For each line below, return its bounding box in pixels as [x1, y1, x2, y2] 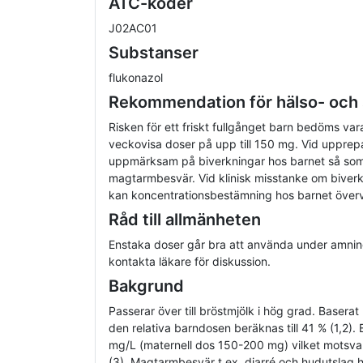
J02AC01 [109, 21, 157, 36]
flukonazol [109, 70, 163, 85]
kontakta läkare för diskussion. [109, 254, 271, 269]
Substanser [109, 43, 199, 63]
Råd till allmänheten [109, 210, 261, 230]
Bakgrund [109, 276, 184, 297]
